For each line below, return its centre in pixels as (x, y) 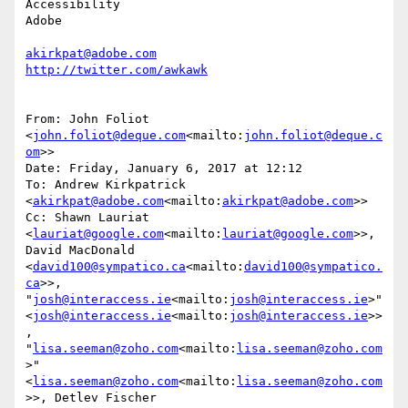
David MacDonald (80, 250)
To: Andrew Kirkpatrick (106, 185)
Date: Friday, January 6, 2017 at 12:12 (164, 168)
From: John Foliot (87, 119)
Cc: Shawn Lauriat (87, 218)
